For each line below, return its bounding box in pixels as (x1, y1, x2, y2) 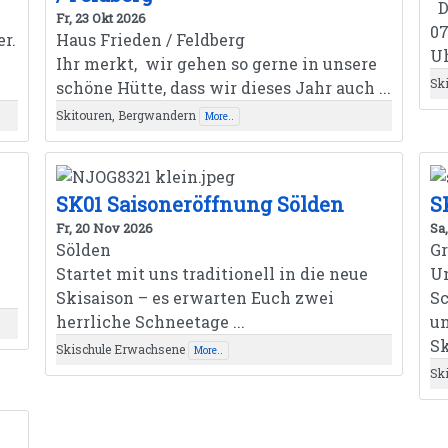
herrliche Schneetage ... (55, 310, 245, 332)
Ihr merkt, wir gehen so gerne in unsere (55, 52, 377, 74)
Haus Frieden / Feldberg (55, 28, 245, 50)
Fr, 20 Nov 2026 (55, 219, 153, 236)
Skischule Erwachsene (55, 340, 185, 357)
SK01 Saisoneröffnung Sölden (55, 190, 344, 217)
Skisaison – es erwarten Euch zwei (55, 286, 334, 308)
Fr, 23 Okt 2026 (55, 9, 146, 26)
